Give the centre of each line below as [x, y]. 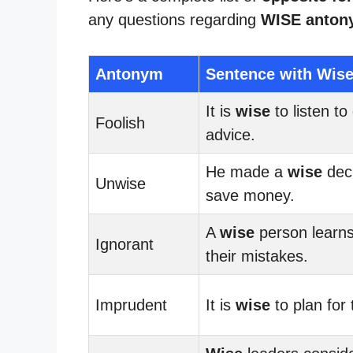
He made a [247, 171]
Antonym [129, 74]
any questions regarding [175, 19]
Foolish [120, 123]
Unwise [121, 183]
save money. [250, 195]
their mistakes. [257, 256]
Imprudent [131, 305]
